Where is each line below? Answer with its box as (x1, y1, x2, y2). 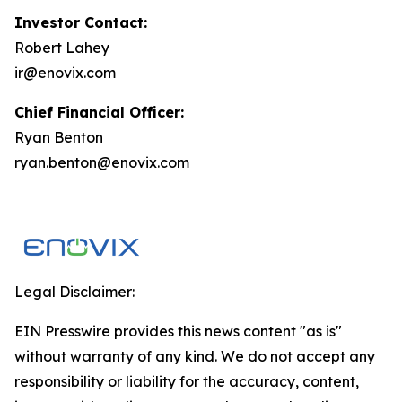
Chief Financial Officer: (14, 103, 184, 121)
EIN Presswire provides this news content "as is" (14, 322, 342, 340)
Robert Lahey (14, 39, 109, 57)
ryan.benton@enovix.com (14, 153, 189, 171)
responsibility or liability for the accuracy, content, (14, 372, 359, 390)
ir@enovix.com (14, 64, 116, 82)
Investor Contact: (14, 13, 147, 31)
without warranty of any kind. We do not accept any (14, 347, 375, 365)
